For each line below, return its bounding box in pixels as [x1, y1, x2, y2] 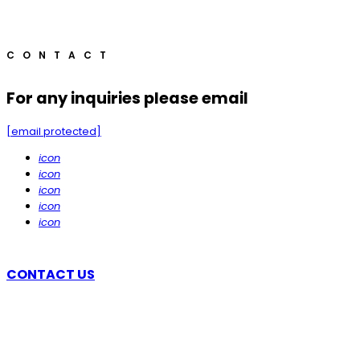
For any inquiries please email [6, 87, 248, 109]
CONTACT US [6, 265, 95, 284]
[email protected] [6, 124, 101, 140]
